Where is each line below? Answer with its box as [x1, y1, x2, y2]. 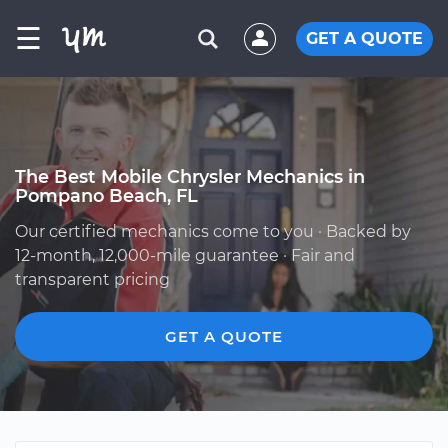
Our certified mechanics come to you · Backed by [15, 222, 411, 241]
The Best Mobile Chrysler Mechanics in [15, 166, 365, 187]
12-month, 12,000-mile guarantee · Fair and [15, 246, 355, 265]
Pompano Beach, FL [15, 185, 198, 206]
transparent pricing [15, 270, 170, 289]
